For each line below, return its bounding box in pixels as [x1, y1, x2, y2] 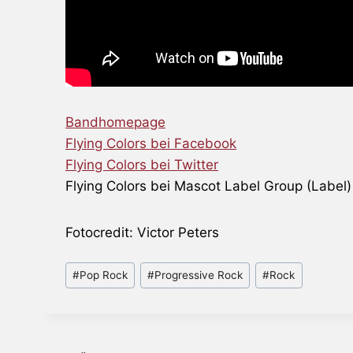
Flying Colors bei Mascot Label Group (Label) [65, 177, 351, 194]
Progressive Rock [154, 268, 243, 281]
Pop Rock [80, 268, 128, 281]
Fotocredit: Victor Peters [65, 224, 219, 240]
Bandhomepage [65, 113, 165, 130]
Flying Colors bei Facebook [65, 135, 236, 151]
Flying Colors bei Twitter [65, 156, 218, 173]
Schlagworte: [65, 258, 148, 274]
